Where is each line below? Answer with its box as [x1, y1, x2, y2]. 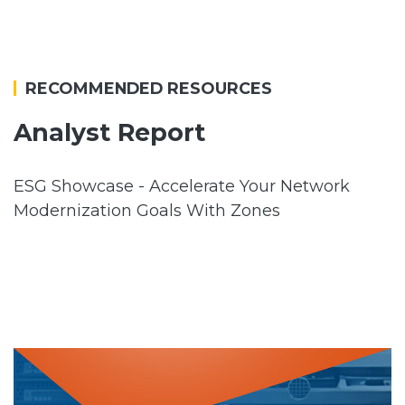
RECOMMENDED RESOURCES [25, 79, 272, 99]
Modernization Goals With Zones [14, 201, 280, 221]
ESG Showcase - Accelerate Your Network [14, 176, 350, 197]
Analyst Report [14, 118, 205, 148]
